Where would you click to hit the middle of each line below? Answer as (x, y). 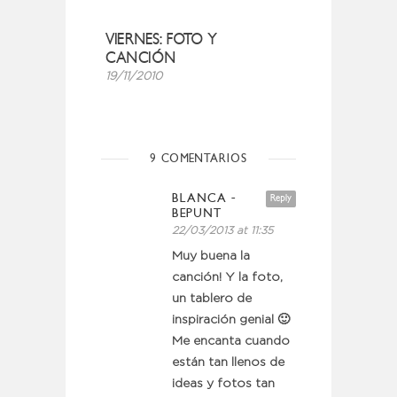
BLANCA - (204, 198)
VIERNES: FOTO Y (161, 39)
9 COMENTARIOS (198, 158)
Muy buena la (211, 256)
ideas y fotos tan (223, 383)
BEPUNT (197, 213)
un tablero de (212, 298)
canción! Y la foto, (227, 277)
